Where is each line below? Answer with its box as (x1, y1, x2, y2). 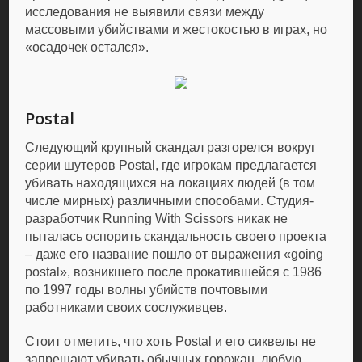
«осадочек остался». (25, 40, 149, 54)
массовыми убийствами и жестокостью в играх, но (25, 23, 328, 36)
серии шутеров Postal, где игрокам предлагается (25, 158, 318, 172)
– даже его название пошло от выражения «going (25, 247, 324, 261)
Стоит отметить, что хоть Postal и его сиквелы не (25, 335, 317, 348)
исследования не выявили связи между (25, 5, 265, 19)
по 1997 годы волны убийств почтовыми (25, 283, 268, 297)
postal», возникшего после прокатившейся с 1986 (25, 265, 322, 279)
